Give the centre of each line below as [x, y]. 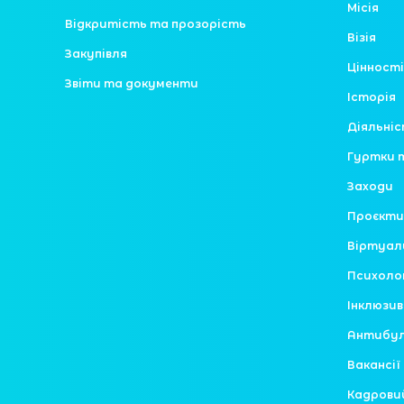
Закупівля [96, 54]
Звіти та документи [132, 84]
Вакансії [373, 365]
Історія [371, 97]
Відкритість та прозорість [156, 24]
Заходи [370, 187]
